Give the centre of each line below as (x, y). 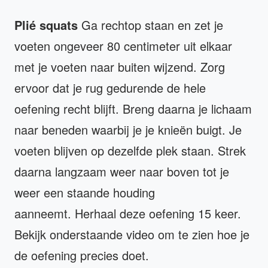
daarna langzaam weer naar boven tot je (122, 172)
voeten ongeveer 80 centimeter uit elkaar (123, 46)
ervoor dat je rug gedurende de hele (110, 88)
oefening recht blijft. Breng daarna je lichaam (133, 109)
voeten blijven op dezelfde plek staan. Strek (130, 151)
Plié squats (46, 25)
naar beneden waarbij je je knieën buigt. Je (128, 130)
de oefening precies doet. (82, 255)
